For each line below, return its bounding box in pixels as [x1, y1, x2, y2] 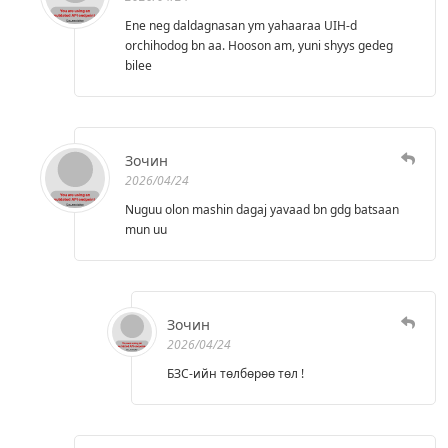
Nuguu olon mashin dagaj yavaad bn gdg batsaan [125, 201, 399, 218]
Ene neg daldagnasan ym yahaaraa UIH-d [125, 17, 357, 34]
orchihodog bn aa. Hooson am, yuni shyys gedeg [125, 37, 393, 54]
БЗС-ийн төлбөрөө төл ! [167, 365, 304, 382]
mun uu [125, 221, 167, 238]
